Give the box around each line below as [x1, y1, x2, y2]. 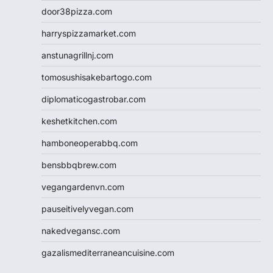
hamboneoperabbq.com [41, 137, 138, 148]
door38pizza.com [41, 5, 112, 16]
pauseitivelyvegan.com [41, 203, 133, 214]
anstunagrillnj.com [41, 49, 113, 60]
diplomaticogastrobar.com [41, 93, 146, 104]
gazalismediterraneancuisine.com [41, 247, 174, 258]
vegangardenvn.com [41, 181, 124, 192]
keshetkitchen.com [41, 115, 117, 126]
